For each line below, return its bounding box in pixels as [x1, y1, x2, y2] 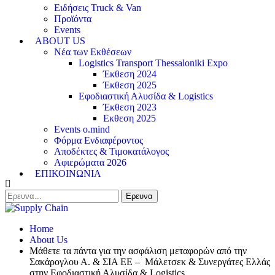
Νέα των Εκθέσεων [54, 47, 131, 57]
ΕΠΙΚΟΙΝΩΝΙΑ [35, 168, 101, 179]
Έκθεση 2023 [103, 102, 157, 112]
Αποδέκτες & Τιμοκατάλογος [54, 146, 169, 157]
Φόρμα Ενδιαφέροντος [54, 135, 143, 145]
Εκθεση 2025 [103, 113, 156, 123]
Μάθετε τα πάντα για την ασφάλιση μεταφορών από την [29, 246, 247, 256]
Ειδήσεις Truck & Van [54, 2, 141, 13]
